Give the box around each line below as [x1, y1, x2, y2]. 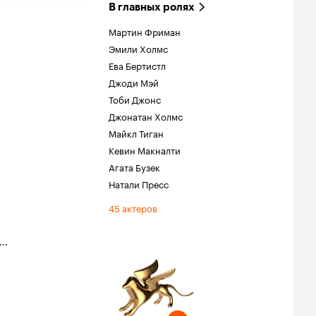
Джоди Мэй [109, 75, 159, 89]
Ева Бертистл [109, 58, 166, 72]
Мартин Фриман [109, 24, 181, 38]
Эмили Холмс [109, 41, 168, 55]
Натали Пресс [109, 176, 169, 190]
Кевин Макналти [109, 142, 181, 157]
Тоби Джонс [109, 92, 161, 106]
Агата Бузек [109, 159, 160, 174]
